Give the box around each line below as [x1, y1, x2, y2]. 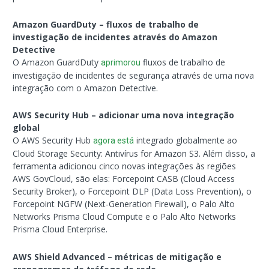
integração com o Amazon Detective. [13, 82, 159, 94]
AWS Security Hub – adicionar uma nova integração [13, 109, 235, 121]
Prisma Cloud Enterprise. [13, 223, 108, 235]
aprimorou [101, 57, 141, 67]
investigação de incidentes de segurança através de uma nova [13, 69, 255, 81]
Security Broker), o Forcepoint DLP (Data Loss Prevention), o [13, 186, 252, 198]
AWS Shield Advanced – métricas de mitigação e [13, 250, 222, 262]
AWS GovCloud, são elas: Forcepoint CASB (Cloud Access [13, 173, 235, 185]
